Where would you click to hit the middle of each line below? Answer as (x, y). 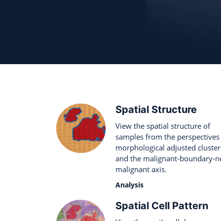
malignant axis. (141, 169)
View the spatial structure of (163, 126)
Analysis (129, 185)
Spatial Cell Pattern (162, 206)
